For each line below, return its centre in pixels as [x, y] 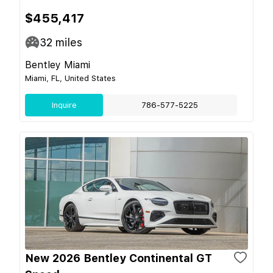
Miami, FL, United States [70, 78]
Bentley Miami [58, 65]
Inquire [64, 105]
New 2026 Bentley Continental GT [119, 258]
